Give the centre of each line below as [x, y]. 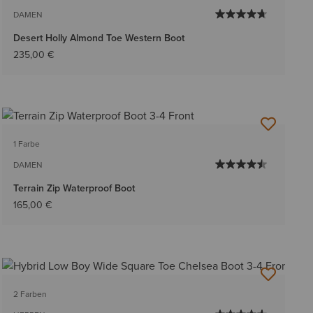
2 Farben [30, 294]
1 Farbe [26, 144]
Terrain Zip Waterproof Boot [74, 188]
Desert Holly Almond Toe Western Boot [99, 38]
